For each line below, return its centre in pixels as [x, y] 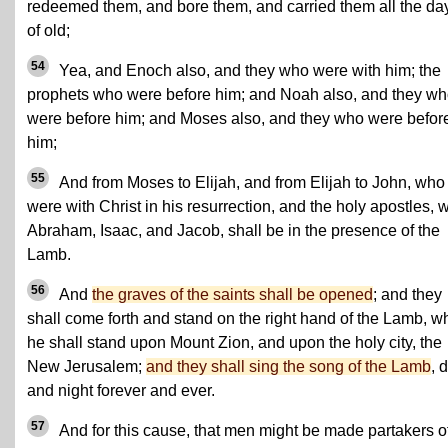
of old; [48, 30]
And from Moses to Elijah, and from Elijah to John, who [250, 182]
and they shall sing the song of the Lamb [288, 366]
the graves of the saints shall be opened [232, 294]
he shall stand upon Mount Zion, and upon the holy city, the [234, 342]
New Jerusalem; [86, 366]
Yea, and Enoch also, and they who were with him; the [248, 70]
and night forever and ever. [121, 390]
